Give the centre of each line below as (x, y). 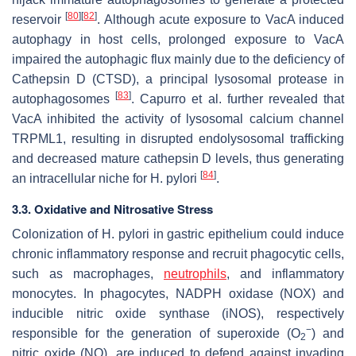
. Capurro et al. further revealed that (238, 99)
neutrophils (195, 273)
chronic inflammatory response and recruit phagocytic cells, (178, 253)
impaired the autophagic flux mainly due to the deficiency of (178, 59)
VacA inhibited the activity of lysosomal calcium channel (178, 118)
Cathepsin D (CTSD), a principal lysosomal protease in (178, 79)
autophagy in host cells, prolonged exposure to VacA (178, 39)
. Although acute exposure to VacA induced (221, 19)
